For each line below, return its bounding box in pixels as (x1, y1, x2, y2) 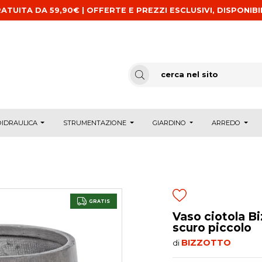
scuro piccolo (173, 220, 251, 235)
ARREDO (212, 118, 241, 127)
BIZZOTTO (181, 237, 231, 248)
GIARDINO (152, 118, 186, 127)
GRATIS (89, 198, 110, 204)
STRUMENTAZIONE (63, 118, 127, 127)
